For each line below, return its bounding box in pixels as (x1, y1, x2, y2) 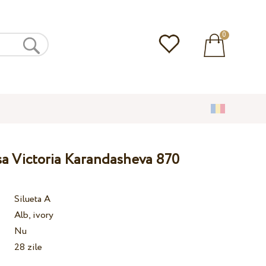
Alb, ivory (14, 208, 54, 223)
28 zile (14, 240, 43, 255)
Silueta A (14, 192, 51, 207)
